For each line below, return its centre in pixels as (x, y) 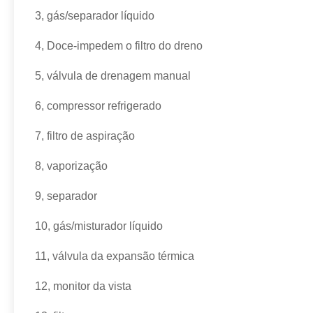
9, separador (66, 196)
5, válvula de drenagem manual (113, 76)
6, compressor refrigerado (98, 106)
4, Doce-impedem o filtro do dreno (119, 46)
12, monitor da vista (83, 286)
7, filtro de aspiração (85, 136)
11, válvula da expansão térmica (115, 256)
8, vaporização (71, 166)
